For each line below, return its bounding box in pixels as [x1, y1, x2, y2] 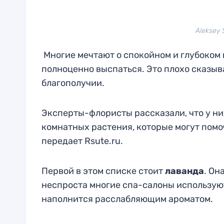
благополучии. [41, 77, 104, 88]
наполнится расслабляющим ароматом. [41, 193, 213, 204]
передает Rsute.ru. [41, 135, 123, 146]
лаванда [164, 165, 204, 176]
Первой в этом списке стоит [41, 165, 165, 176]
